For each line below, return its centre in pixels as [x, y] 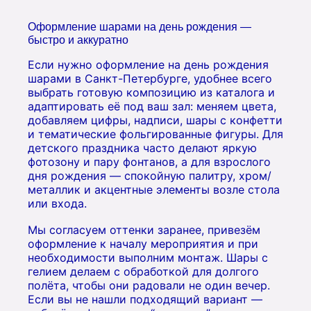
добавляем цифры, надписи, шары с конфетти [155, 120]
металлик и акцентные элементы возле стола [154, 190]
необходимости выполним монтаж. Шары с [148, 257]
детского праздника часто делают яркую [142, 148]
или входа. [57, 203]
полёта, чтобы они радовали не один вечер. [149, 285]
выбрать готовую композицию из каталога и [151, 92]
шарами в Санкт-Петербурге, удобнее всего [150, 78]
